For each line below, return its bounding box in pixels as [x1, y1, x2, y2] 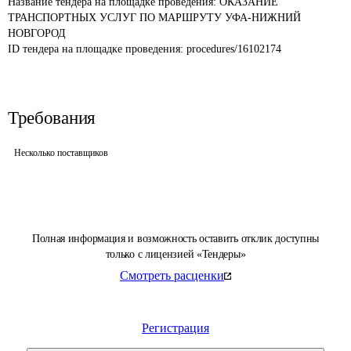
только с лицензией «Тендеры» [105, 248, 246, 260]
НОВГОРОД [8, 27, 66, 39]
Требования [8, 108, 96, 128]
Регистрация [142, 321, 209, 335]
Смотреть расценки [120, 269, 224, 282]
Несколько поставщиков [14, 147, 108, 158]
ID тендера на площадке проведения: [8, 43, 186, 55]
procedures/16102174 [186, 43, 281, 55]
